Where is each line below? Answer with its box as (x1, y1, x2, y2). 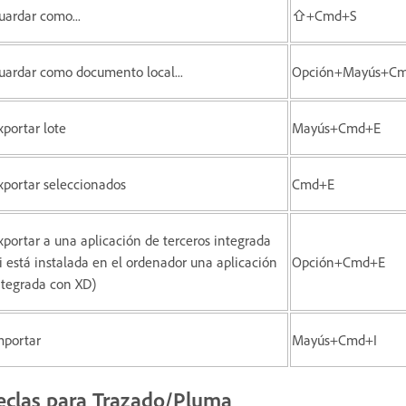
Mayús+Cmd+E (292, 118, 381, 137)
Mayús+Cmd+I (292, 330, 377, 349)
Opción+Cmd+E (292, 252, 385, 271)
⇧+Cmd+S (292, 5, 357, 24)
